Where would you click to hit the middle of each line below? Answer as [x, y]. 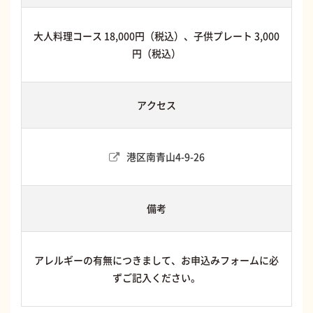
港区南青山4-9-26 [165, 156]
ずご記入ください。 [156, 277]
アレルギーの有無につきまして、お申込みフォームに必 [156, 260]
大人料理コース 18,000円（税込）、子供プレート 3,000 [156, 35]
